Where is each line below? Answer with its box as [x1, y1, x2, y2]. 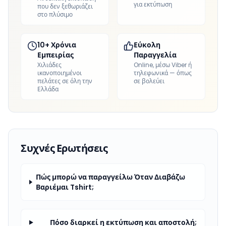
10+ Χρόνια [37, 40, 76, 50]
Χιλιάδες [37, 61, 62, 69]
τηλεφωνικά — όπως [134, 69, 192, 77]
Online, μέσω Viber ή [134, 61, 192, 69]
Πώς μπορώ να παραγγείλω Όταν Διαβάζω [35, 172, 185, 182]
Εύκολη [134, 40, 160, 50]
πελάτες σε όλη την [37, 77, 92, 85]
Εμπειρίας [37, 50, 74, 60]
